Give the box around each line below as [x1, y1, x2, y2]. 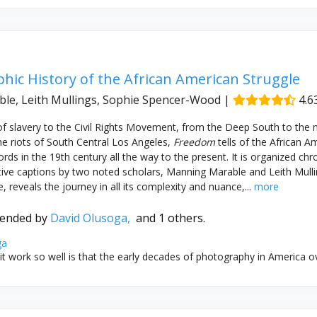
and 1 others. [135, 209, 205, 226]
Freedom [173, 134, 215, 149]
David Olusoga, [50, 209, 136, 226]
